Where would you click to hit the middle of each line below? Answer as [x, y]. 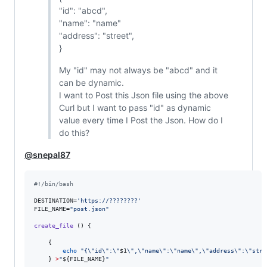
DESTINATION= [55, 201]
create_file [54, 226]
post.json [89, 209]
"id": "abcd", [83, 11]
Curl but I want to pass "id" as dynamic [135, 108]
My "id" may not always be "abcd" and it [138, 70]
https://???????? [109, 201]
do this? [74, 133]
